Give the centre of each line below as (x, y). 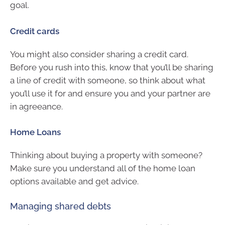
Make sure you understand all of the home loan (103, 168)
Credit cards (35, 31)
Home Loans (35, 132)
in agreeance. (36, 106)
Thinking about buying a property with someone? (106, 155)
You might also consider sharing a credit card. (99, 54)
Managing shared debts (61, 206)
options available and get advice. (74, 182)
